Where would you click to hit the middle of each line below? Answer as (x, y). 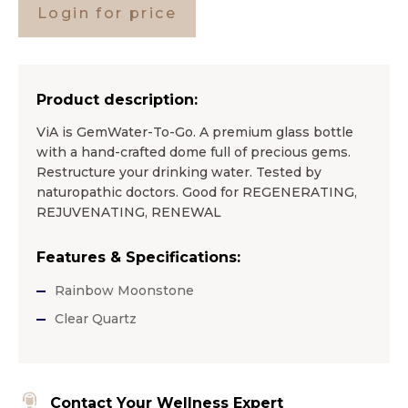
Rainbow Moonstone (124, 291)
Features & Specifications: (138, 258)
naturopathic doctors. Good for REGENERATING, (197, 193)
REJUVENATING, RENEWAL (129, 213)
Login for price (107, 14)
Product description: (117, 100)
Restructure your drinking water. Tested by (179, 173)
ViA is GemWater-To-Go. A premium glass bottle (195, 133)
